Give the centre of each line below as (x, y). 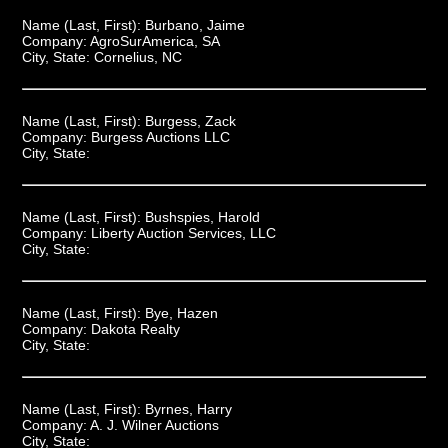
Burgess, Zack (190, 120)
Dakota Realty (135, 328)
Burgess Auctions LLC (160, 136)
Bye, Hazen (181, 312)
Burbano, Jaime (194, 24)
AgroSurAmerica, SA (154, 40)
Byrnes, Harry (188, 408)
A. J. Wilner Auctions (154, 424)
